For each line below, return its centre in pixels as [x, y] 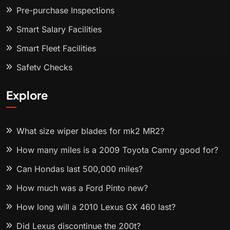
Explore [27, 95]
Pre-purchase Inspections [65, 11]
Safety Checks [44, 68]
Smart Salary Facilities [59, 30]
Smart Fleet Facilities [56, 49]
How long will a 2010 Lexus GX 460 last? [96, 207]
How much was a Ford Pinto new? [82, 188]
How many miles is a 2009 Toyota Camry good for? [117, 150]
